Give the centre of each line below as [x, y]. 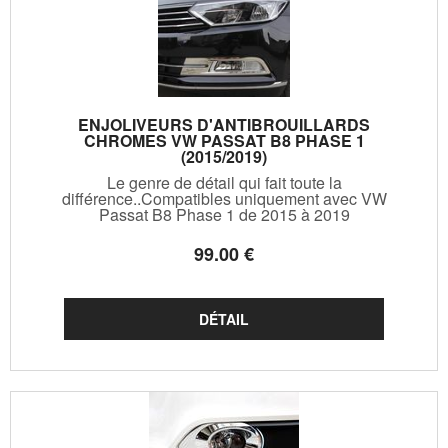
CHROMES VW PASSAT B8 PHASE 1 [224, 140]
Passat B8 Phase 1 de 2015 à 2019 [224, 214]
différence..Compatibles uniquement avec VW [224, 198]
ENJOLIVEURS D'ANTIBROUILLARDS [224, 124]
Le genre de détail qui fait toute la [224, 182]
